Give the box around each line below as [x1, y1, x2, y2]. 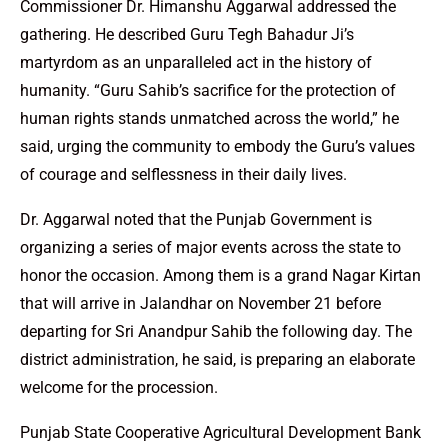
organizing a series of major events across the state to [20, 237, 401, 257]
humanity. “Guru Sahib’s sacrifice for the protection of [20, 80, 396, 100]
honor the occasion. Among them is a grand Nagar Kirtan [20, 265, 421, 285]
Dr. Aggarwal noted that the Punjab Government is [20, 209, 372, 229]
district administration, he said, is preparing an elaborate [20, 349, 415, 369]
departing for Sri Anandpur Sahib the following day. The [20, 321, 412, 341]
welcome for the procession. [20, 377, 218, 397]
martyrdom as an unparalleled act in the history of [20, 52, 372, 72]
